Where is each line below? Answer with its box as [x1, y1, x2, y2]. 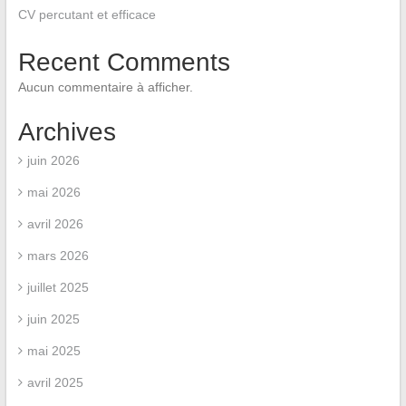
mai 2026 [26, 185, 81, 199]
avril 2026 [26, 217, 83, 231]
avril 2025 [26, 375, 83, 390]
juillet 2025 [26, 280, 89, 295]
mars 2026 [26, 248, 89, 263]
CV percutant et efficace [17, 7, 156, 22]
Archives [17, 118, 116, 146]
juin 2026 [26, 153, 80, 168]
